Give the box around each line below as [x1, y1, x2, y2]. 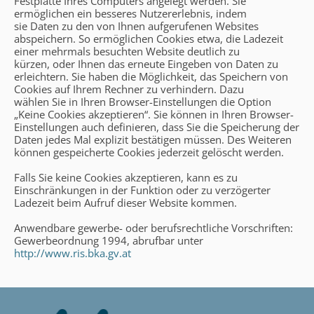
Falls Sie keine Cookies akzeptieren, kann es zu [14, 170, 238, 184]
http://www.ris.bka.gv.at [14, 245, 131, 260]
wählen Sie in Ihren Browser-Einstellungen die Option [14, 94, 271, 109]
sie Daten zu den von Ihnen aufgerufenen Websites [14, 18, 259, 33]
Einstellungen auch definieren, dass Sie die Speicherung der [14, 119, 299, 134]
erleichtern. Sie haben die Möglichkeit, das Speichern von [14, 69, 288, 83]
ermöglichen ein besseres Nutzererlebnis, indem [14, 6, 247, 20]
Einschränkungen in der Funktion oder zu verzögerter [14, 182, 271, 197]
